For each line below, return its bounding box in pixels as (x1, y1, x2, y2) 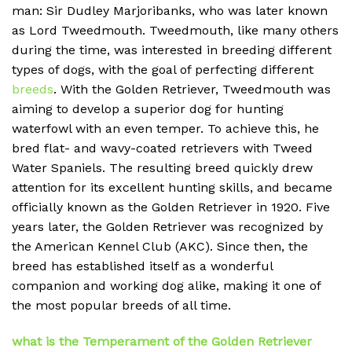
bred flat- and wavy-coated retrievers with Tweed (12, 141, 313, 156)
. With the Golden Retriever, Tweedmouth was (53, 82, 331, 97)
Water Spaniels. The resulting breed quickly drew (12, 160, 313, 176)
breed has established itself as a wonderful (12, 258, 273, 274)
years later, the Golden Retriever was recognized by (12, 219, 323, 235)
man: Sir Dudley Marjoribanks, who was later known (12, 3, 328, 19)
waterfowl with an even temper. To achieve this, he (12, 121, 319, 137)
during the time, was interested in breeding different (12, 42, 332, 58)
